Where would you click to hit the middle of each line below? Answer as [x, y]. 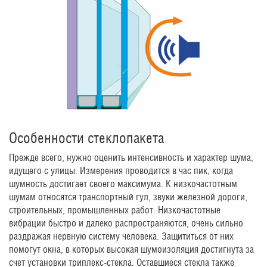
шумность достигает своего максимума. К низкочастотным [123, 184]
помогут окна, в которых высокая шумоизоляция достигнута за [131, 250]
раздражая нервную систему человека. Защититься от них [121, 237]
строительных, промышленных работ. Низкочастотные [115, 210]
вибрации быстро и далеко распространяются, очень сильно [126, 223]
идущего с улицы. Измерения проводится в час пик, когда [121, 171]
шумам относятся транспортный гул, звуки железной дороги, [128, 197]
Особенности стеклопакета [86, 138]
